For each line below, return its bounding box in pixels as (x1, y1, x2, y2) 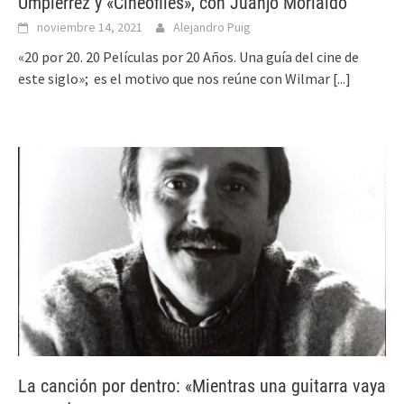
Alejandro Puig (173, 19, 251, 36)
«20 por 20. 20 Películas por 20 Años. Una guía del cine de (18, 48, 359, 67)
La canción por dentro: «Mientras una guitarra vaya (18, 374, 386, 397)
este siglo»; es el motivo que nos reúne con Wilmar (18, 69, 333, 88)
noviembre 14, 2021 (37, 19, 142, 36)
